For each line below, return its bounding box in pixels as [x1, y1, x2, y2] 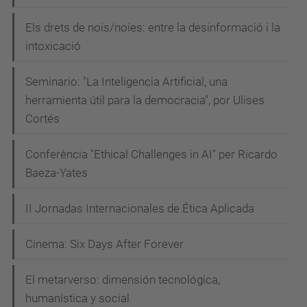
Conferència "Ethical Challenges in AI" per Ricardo [25, 147, 278, 161]
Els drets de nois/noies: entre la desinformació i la [25, 20, 280, 34]
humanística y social [25, 291, 130, 305]
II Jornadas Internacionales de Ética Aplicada [25, 201, 254, 215]
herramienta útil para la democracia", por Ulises [25, 93, 265, 107]
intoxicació [25, 38, 81, 53]
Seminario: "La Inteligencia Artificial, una [25, 74, 228, 88]
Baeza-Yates [25, 165, 88, 180]
